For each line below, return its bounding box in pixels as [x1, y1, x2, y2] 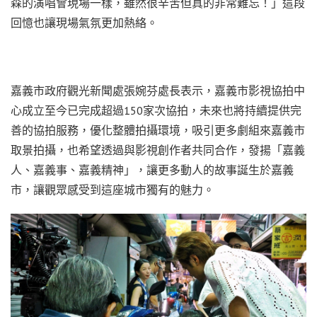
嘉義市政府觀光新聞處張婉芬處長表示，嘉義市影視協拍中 [11, 83, 305, 98]
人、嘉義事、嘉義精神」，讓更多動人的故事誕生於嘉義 [11, 162, 294, 177]
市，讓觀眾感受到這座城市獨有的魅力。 [11, 182, 214, 197]
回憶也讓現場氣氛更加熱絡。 [11, 15, 158, 30]
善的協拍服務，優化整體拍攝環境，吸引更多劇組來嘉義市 [11, 122, 305, 137]
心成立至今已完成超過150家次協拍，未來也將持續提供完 [11, 103, 301, 117]
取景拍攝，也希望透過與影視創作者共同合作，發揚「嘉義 [11, 142, 305, 157]
